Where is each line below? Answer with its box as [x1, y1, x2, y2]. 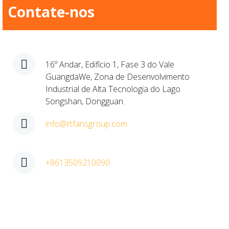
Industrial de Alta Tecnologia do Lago [45, 83, 180, 95]
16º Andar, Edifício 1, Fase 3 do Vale [45, 59, 174, 70]
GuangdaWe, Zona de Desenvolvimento [45, 71, 190, 82]
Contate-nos [8, 2, 95, 21]
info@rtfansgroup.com [45, 118, 127, 129]
